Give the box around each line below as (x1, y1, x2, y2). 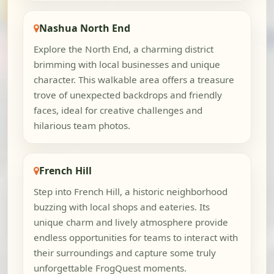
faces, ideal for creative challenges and (33, 104, 202, 117)
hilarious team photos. (33, 119, 130, 132)
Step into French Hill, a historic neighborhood (33, 185, 228, 198)
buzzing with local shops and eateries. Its (33, 200, 210, 213)
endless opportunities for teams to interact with (33, 231, 238, 243)
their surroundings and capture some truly (33, 246, 216, 259)
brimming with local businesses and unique (33, 58, 220, 71)
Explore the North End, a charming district (33, 43, 213, 56)
